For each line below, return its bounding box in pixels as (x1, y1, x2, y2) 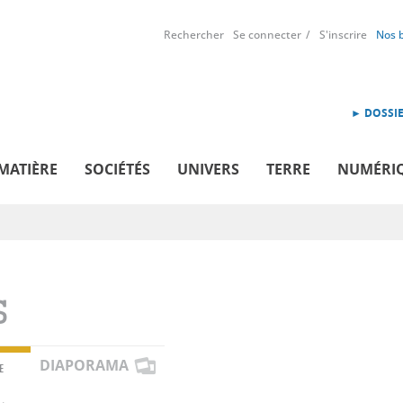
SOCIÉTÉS (85, 158, 150, 179)
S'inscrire (319, 27, 367, 42)
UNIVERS (177, 158, 239, 179)
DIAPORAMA (40, 354, 129, 375)
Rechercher (164, 27, 224, 42)
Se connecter (233, 27, 301, 42)
